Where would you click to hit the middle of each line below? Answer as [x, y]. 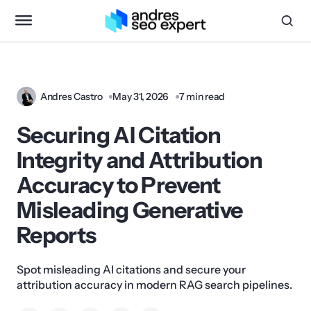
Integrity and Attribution [140, 160]
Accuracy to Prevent [119, 185]
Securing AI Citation [119, 135]
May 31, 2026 [141, 96]
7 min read [202, 96]
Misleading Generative [130, 210]
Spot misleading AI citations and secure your [131, 269]
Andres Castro [72, 96]
